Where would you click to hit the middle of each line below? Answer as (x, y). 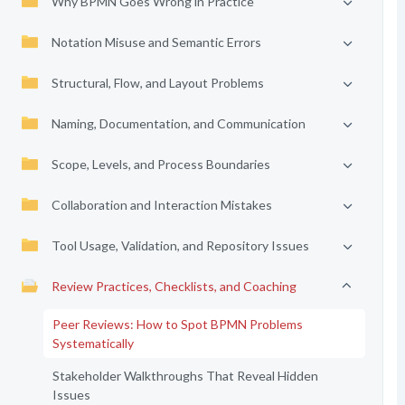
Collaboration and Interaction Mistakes (161, 205)
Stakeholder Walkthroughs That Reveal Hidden (185, 376)
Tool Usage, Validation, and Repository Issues (180, 245)
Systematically (93, 343)
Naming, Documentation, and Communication (178, 123)
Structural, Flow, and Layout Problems (157, 83)
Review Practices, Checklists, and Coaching (174, 286)
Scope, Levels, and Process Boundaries (160, 164)
